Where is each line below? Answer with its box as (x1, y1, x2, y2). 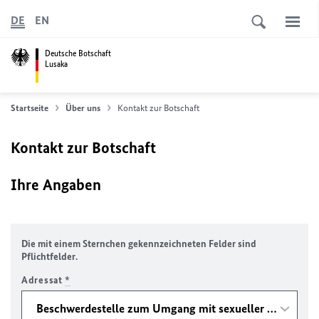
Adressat (21, 274, 66, 286)
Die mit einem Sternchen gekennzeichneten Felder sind (21, 238, 256, 250)
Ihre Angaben (11, 175, 101, 194)
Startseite (11, 103, 48, 113)
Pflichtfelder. (21, 251, 78, 263)
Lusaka (45, 58, 68, 70)
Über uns (66, 103, 100, 113)
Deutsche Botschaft (45, 47, 111, 59)
